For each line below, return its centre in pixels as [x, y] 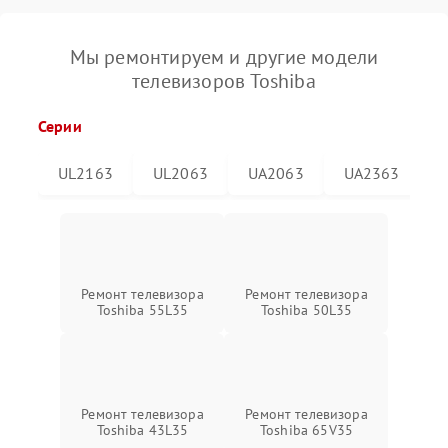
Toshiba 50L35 [306, 309]
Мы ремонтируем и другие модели [224, 56]
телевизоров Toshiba [224, 80]
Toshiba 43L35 [142, 429]
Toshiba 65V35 [306, 429]
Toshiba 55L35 [142, 309]
